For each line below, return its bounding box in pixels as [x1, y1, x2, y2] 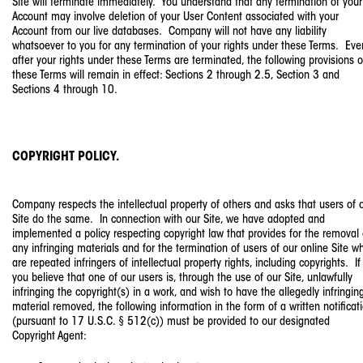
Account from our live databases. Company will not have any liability [12, 26, 327, 39]
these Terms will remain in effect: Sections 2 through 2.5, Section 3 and [12, 70, 340, 83]
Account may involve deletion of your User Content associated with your [12, 11, 339, 24]
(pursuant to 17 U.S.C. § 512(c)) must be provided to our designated [12, 316, 330, 329]
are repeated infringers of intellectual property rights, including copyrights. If [12, 258, 361, 271]
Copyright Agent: [12, 331, 87, 344]
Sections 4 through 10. [12, 84, 117, 97]
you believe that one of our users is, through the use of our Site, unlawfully [12, 272, 352, 285]
